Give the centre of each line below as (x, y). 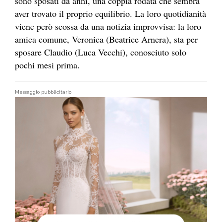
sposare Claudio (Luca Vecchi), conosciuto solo (101, 52)
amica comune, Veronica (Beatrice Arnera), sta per (106, 39)
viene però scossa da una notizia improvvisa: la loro (108, 27)
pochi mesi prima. (47, 65)
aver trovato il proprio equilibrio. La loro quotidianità (111, 14)
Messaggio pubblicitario (43, 92)
